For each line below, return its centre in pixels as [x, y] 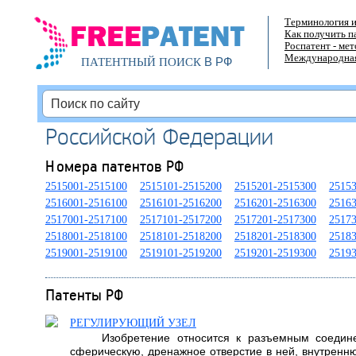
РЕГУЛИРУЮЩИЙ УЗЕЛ [133, 323]
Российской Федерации [159, 136]
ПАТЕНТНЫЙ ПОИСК [141, 62]
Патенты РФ [84, 294]
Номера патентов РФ [114, 166]
